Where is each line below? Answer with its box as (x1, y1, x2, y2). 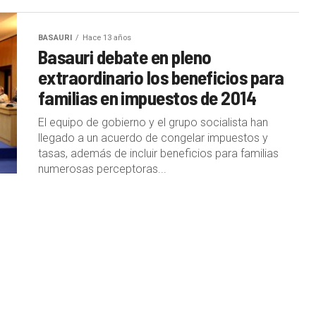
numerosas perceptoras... (38, 162, 166, 176)
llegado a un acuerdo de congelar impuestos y (38, 130, 268, 145)
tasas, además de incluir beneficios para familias (38, 146, 279, 160)
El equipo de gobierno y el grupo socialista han (38, 115, 268, 129)
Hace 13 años (83, 32, 131, 42)
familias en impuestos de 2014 (38, 85, 257, 109)
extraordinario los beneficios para (38, 65, 284, 88)
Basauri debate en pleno (38, 44, 212, 68)
